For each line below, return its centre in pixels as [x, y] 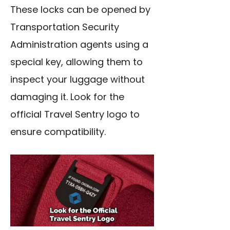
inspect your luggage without [78, 80]
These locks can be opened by [80, 10]
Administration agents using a [79, 45]
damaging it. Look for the [67, 97]
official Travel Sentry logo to [75, 114]
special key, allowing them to [76, 62]
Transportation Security [65, 27]
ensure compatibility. [58, 132]
